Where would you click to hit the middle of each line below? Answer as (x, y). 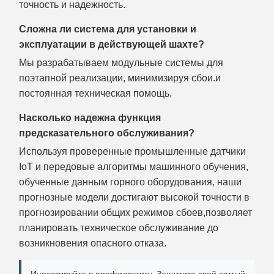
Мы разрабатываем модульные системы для (121, 62)
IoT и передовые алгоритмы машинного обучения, (134, 166)
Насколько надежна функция (90, 117)
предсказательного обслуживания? (107, 133)
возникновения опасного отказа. (93, 243)
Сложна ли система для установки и (108, 29)
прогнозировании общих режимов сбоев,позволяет (135, 212)
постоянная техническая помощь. (95, 93)
